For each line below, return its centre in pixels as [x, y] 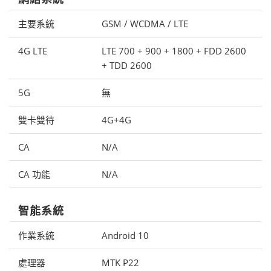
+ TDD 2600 [126, 66]
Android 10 [125, 236]
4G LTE [33, 51]
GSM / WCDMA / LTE [145, 24]
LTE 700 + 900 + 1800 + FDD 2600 [174, 51]
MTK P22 [120, 263]
